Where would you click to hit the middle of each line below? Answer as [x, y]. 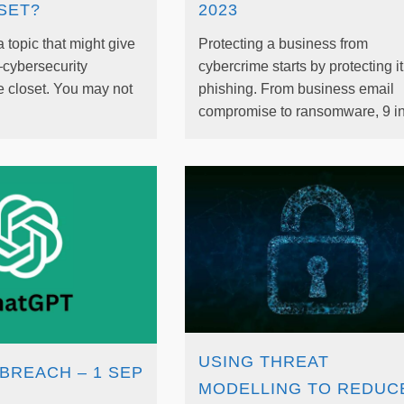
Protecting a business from [283, 43]
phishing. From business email [296, 88]
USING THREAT [263, 361]
